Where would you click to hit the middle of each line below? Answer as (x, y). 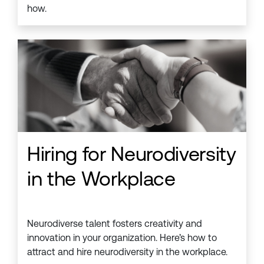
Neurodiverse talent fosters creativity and (115, 224)
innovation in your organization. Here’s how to (122, 238)
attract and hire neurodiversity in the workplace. (127, 252)
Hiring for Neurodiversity (132, 154)
